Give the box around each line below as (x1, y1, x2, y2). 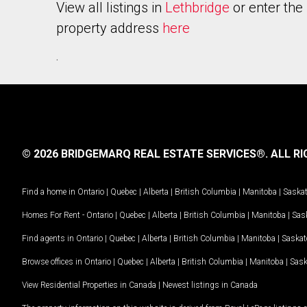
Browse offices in (22, 256, 84, 267)
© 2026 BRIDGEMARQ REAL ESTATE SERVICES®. (22, 147, 268, 160)
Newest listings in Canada (162, 280, 258, 290)
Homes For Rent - (22, 210, 86, 220)
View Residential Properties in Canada (22, 280, 156, 290)
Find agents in (22, 233, 76, 243)
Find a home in (22, 186, 75, 197)
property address (56, 20, 162, 36)
